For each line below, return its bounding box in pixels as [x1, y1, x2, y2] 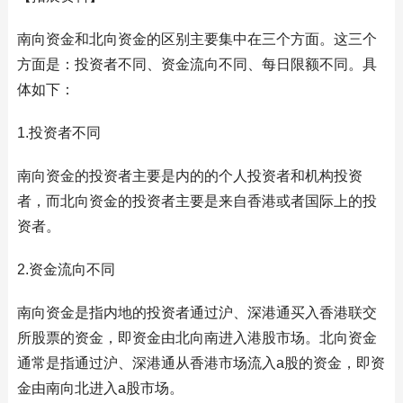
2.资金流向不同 [16, 262, 115, 277]
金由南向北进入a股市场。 [16, 381, 184, 396]
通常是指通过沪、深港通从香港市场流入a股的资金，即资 [16, 355, 385, 371]
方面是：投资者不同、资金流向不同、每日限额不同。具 [16, 57, 377, 72]
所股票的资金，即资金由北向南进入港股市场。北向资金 [16, 330, 377, 345]
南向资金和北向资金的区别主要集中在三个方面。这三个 [16, 31, 377, 47]
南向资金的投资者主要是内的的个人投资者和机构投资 [16, 168, 363, 184]
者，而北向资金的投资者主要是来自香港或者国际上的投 [16, 193, 377, 209]
